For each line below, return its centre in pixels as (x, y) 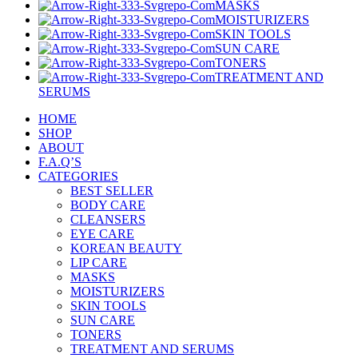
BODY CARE (108, 205)
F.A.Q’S (60, 162)
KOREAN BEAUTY (126, 249)
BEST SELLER (112, 191)
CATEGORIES (78, 177)
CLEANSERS (108, 220)
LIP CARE (99, 263)
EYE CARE (102, 234)
